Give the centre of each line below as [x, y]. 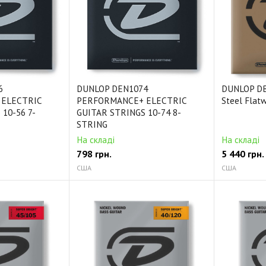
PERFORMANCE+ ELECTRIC [131, 100]
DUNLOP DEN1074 [112, 88]
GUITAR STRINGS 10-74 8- [129, 112]
